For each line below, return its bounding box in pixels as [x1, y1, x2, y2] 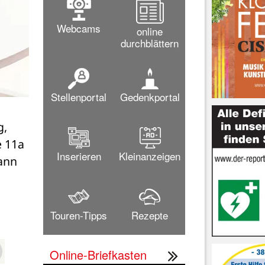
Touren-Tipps [50, 207, 107, 222]
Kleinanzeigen [119, 148, 180, 163]
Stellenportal [51, 89, 106, 104]
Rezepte [131, 207, 168, 222]
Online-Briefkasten [50, 245, 147, 263]
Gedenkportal [119, 89, 180, 104]
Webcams [57, 20, 101, 35]
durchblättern [121, 35, 179, 50]
